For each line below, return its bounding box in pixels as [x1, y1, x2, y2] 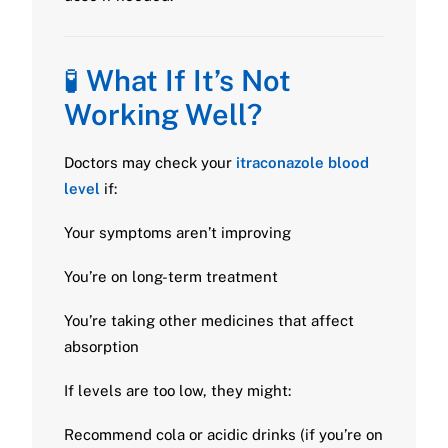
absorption [64, 338, 139, 355]
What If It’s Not [86, 63, 291, 98]
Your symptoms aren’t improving [64, 224, 291, 241]
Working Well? [64, 97, 262, 132]
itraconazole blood [236, 154, 369, 171]
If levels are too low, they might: [64, 382, 291, 399]
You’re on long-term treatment [64, 268, 278, 285]
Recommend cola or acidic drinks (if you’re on [64, 426, 383, 443]
